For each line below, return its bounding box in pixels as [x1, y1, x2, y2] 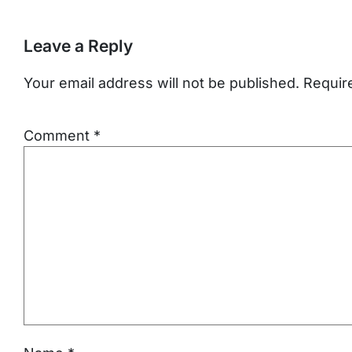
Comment [24, 127, 93, 145]
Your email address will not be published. [24, 75, 299, 92]
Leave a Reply [24, 36, 133, 56]
